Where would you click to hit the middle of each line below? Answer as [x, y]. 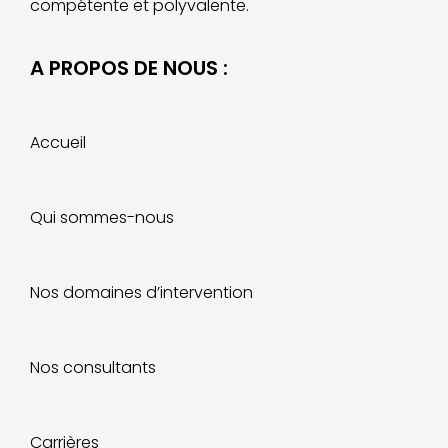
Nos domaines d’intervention [141, 292]
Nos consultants [93, 367]
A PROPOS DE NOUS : [129, 67]
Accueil [58, 142]
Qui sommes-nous [102, 217]
